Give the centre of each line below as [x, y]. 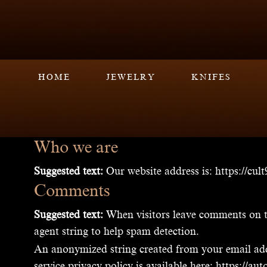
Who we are [76, 147]
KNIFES [211, 77]
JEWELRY [131, 77]
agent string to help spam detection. [117, 231]
